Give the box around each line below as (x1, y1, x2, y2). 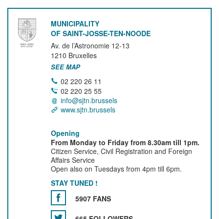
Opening (51, 128, 80, 138)
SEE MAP (51, 62, 81, 71)
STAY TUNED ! (51, 178, 98, 188)
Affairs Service (51, 155, 95, 165)
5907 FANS (75, 194, 111, 203)
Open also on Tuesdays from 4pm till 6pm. (51, 164, 182, 174)
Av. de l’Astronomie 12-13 (51, 41, 130, 50)
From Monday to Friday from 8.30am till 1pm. (51, 137, 200, 147)
